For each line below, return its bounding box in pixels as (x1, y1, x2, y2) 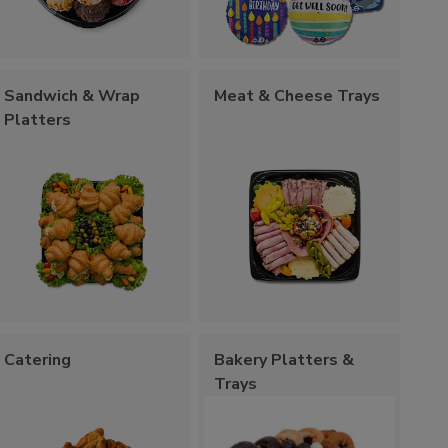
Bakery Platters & (214, 348, 355, 371)
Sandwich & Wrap (4, 84, 141, 107)
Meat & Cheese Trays (214, 84, 381, 107)
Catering (4, 348, 72, 371)
